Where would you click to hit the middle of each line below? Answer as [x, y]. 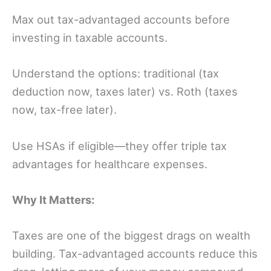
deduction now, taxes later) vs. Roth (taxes [125, 92]
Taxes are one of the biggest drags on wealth [131, 235]
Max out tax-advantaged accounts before [121, 20]
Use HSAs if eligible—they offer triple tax [119, 145]
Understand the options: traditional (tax [116, 73]
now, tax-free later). [64, 110]
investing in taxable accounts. [90, 38]
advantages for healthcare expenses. [110, 164]
